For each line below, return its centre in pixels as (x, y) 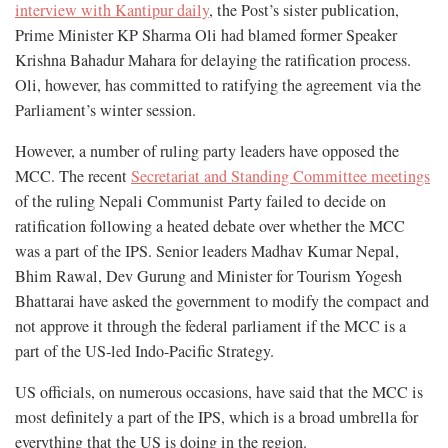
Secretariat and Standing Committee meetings (280, 176)
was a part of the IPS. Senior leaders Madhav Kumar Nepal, (207, 251)
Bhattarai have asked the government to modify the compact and (222, 301)
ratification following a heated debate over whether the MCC (210, 226)
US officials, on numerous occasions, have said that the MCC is (219, 392)
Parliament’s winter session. (105, 110)
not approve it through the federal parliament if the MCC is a (210, 326)
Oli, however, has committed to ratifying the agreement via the (218, 85)
